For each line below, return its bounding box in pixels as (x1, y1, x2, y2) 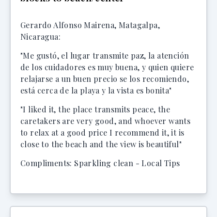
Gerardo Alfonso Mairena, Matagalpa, (20, 20, 160, 30)
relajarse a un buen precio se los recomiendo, (20, 74, 189, 84)
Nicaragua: (20, 31, 61, 42)
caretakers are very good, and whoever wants (20, 116, 191, 126)
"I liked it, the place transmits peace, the (20, 104, 170, 114)
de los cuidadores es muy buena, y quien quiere (20, 62, 194, 72)
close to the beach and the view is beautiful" (20, 139, 182, 149)
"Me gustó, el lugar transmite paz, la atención (20, 50, 189, 61)
